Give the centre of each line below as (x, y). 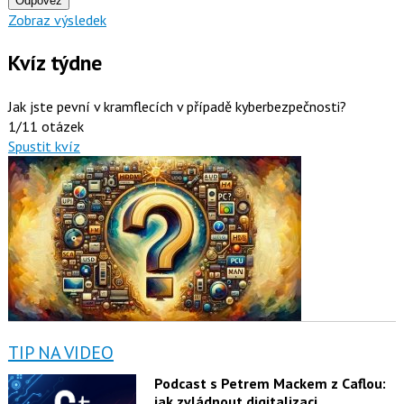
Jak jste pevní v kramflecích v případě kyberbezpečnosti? (177, 106)
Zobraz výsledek (57, 19)
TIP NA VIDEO (60, 352)
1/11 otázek (46, 126)
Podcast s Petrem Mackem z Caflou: (270, 383)
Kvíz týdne (55, 62)
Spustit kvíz (44, 146)
